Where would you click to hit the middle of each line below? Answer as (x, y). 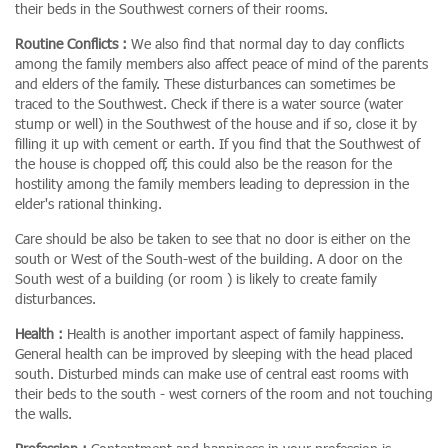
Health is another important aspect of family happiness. (235, 333)
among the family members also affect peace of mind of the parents (221, 63)
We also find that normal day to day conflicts (267, 43)
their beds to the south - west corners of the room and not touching (224, 393)
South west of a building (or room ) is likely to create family (196, 278)
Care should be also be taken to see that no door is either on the (212, 238)
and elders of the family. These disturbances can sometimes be (205, 83)
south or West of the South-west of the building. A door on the (208, 258)
